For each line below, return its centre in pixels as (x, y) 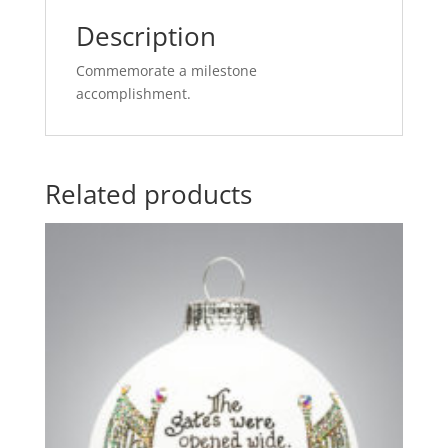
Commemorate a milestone (166, 71)
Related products (148, 194)
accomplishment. (133, 94)
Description (145, 36)
